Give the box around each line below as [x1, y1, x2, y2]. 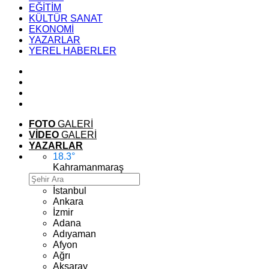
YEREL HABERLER [29, 46, 116, 56]
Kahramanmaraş [53, 162, 124, 172]
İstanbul [53, 186, 86, 196]
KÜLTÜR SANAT [29, 13, 103, 23]
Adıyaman [53, 229, 96, 239]
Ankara [53, 196, 83, 207]
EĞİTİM [29, 2, 61, 13]
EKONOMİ [29, 24, 74, 34]
